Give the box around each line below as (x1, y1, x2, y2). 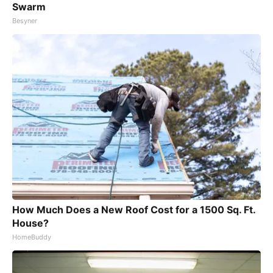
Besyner (12, 16, 37, 26)
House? (12, 217, 49, 230)
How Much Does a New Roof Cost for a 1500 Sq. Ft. (12, 204, 255, 216)
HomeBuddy (12, 233, 51, 242)
